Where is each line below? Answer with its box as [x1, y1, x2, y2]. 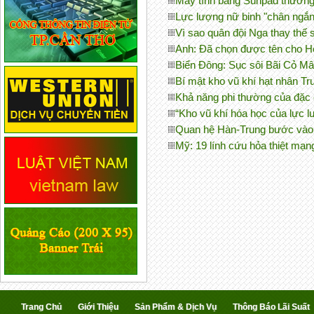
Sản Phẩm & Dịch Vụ [135, 302, 217, 312]
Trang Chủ [21, 302, 62, 312]
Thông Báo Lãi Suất [233, 302, 310, 312]
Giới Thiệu [78, 302, 118, 312]
